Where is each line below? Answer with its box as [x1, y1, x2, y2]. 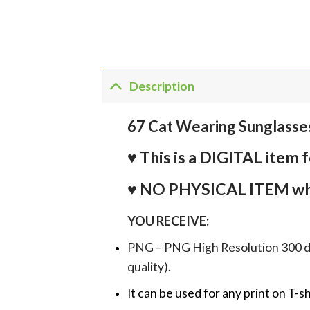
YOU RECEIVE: [127, 213, 209, 229]
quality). [127, 259, 171, 275]
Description [129, 78, 195, 93]
